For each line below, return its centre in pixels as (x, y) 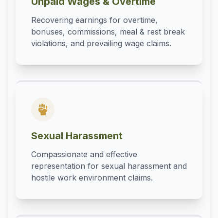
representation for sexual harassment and (109, 166)
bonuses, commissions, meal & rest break (108, 32)
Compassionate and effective (84, 154)
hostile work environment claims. (92, 178)
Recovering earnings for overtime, (94, 20)
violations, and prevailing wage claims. (101, 44)
